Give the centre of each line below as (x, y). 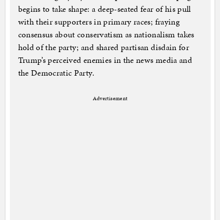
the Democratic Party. (56, 73)
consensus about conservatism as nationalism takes (106, 35)
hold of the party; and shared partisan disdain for (104, 47)
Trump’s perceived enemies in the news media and (105, 60)
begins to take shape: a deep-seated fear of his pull (104, 9)
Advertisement (110, 99)
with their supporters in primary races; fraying (99, 22)
